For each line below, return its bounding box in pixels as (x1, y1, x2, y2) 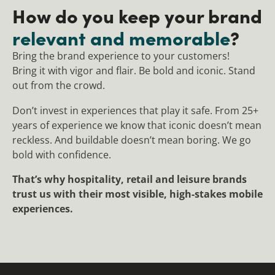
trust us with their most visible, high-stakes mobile (12, 187, 263, 201)
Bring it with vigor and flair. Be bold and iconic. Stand (12, 64, 255, 78)
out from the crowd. (12, 79, 105, 93)
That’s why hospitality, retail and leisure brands (12, 172, 247, 187)
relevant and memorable (12, 24, 230, 51)
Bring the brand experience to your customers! (12, 49, 230, 63)
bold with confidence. (12, 147, 111, 161)
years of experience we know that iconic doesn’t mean (12, 118, 261, 132)
